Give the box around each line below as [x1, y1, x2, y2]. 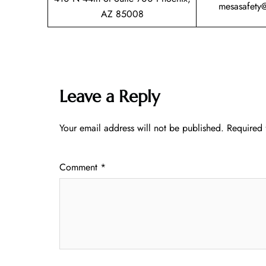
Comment [59, 160, 100, 174]
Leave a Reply [59, 85, 160, 107]
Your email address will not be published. [59, 121, 224, 135]
